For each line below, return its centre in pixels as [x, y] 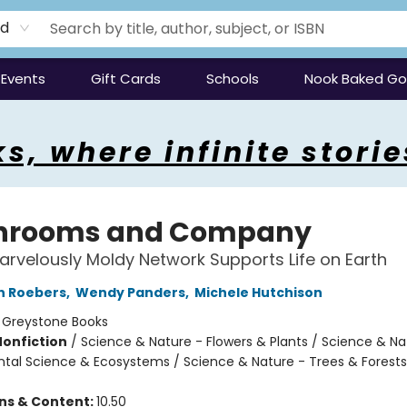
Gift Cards [126, 79]
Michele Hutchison [258, 293]
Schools [233, 79]
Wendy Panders [130, 293]
